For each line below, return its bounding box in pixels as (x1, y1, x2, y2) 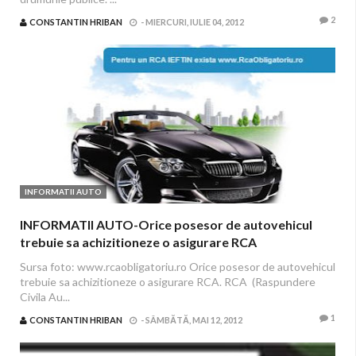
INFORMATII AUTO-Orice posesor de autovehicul (20, 217, 312, 232)
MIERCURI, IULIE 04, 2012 (145, 17, 244, 27)
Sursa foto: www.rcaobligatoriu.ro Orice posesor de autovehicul (20, 260, 335, 273)
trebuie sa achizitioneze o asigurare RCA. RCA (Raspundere (20, 275, 315, 288)
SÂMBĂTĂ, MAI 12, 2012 (145, 315, 242, 325)
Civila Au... (20, 290, 70, 304)
